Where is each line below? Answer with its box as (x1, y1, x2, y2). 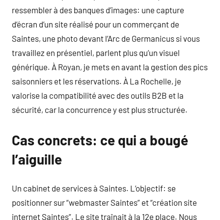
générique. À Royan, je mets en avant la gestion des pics (12, 61, 208, 72)
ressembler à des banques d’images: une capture (12, 4, 184, 15)
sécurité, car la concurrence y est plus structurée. (12, 104, 188, 114)
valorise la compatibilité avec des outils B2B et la (12, 90, 184, 100)
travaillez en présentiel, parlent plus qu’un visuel (12, 47, 180, 57)
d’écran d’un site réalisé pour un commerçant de (12, 19, 179, 29)
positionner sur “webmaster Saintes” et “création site (12, 197, 197, 207)
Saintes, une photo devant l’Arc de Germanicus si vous (12, 33, 200, 43)
